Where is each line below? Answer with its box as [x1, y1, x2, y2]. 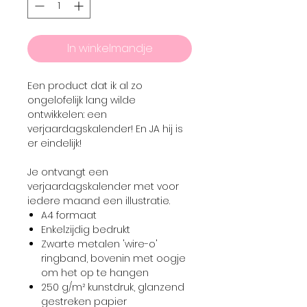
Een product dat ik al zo [27, 79, 143, 93]
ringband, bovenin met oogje [41, 251, 186, 265]
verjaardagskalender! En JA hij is [27, 122, 183, 136]
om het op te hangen [41, 266, 149, 280]
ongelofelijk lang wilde [27, 93, 136, 107]
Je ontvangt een [27, 165, 108, 179]
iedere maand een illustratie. [27, 194, 173, 208]
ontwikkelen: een [27, 108, 107, 121]
